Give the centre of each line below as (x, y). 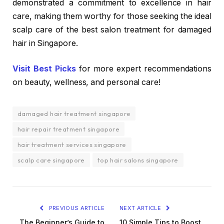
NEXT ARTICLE (141, 208)
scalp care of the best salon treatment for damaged (112, 29)
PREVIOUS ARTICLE (76, 208)
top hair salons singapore (138, 160)
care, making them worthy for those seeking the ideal (112, 16)
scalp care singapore (51, 160)
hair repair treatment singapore (69, 129)
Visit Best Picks (44, 69)
